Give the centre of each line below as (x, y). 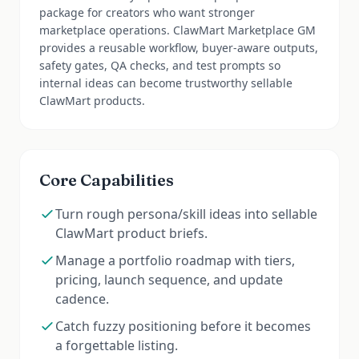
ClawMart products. (92, 101)
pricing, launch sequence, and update (169, 280)
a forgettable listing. (117, 345)
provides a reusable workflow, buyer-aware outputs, (179, 48)
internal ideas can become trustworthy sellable (166, 83)
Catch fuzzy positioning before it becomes (183, 326)
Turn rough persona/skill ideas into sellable (186, 214)
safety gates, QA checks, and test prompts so (160, 65)
